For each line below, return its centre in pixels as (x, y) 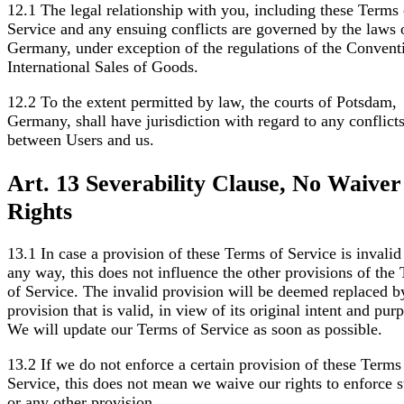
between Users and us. (81, 139)
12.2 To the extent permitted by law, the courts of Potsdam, (202, 101)
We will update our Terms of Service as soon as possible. (195, 330)
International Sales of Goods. (103, 67)
